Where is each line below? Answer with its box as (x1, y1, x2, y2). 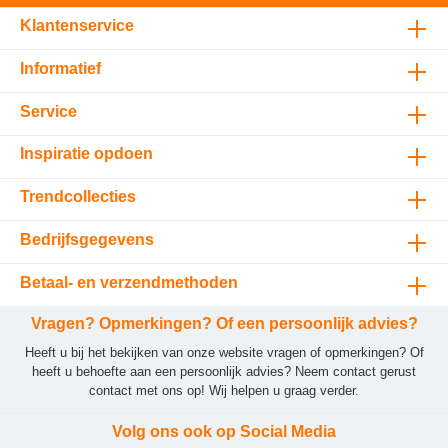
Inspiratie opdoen (20, 145, 153, 163)
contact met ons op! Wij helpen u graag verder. (89, 382, 359, 398)
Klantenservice (20, 16, 134, 34)
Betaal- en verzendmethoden (20, 273, 238, 291)
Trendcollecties (20, 188, 136, 206)
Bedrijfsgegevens (20, 230, 154, 248)
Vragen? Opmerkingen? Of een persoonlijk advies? (30, 315, 418, 333)
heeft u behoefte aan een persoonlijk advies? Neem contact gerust (32, 363, 416, 379)
